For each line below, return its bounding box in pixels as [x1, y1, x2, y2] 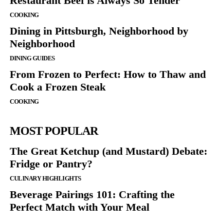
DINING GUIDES [10, 54, 55, 62]
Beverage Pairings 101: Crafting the [10, 188, 175, 201]
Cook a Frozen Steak [10, 81, 106, 93]
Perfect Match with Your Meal [10, 201, 149, 214]
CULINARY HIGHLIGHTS [10, 175, 81, 182]
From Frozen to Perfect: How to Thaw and [10, 68, 206, 81]
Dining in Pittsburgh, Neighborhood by [10, 25, 188, 37]
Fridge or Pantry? [10, 158, 92, 170]
